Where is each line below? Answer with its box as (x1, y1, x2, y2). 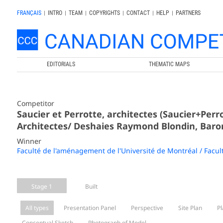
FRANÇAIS (16, 9, 41, 16)
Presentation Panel (63, 203, 116, 212)
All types (25, 203, 49, 212)
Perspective (130, 203, 163, 212)
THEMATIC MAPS (149, 60, 190, 68)
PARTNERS (175, 9, 201, 16)
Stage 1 (31, 182, 52, 191)
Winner (16, 136, 41, 146)
